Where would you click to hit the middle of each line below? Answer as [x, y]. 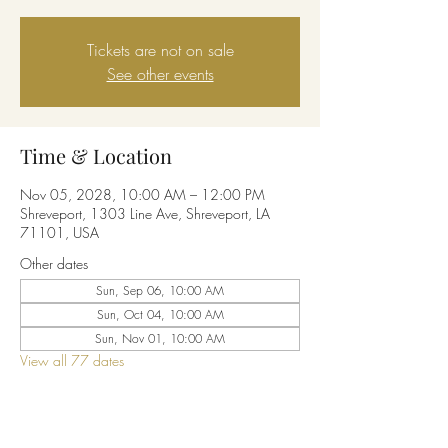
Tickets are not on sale [160, 50]
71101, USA [59, 232]
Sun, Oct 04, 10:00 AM [160, 314]
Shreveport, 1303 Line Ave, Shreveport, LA [145, 213]
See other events [160, 74]
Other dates [54, 263]
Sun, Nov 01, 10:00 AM [160, 338]
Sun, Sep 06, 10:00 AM [160, 290]
